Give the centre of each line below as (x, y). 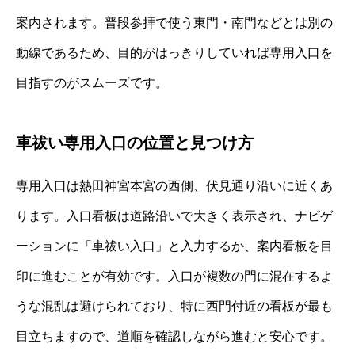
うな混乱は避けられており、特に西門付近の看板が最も (174, 306)
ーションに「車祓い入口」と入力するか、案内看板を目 (174, 246)
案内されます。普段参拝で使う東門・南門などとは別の (174, 22)
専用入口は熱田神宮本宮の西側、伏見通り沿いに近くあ (174, 185)
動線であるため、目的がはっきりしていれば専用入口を (174, 52)
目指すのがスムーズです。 (92, 82)
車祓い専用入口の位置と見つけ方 (135, 142)
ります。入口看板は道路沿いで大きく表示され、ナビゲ (174, 216)
